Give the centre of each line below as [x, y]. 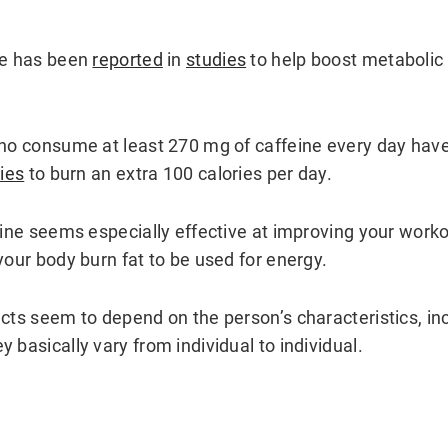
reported [127, 60]
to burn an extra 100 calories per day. [178, 174]
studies [216, 60]
